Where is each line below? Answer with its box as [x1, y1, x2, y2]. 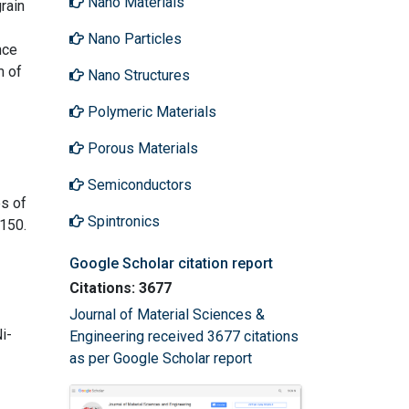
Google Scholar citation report [69, 254, 273, 272]
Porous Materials [84, 139, 198, 157]
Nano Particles [84, 29, 182, 47]
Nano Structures [84, 66, 190, 84]
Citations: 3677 [69, 278, 172, 297]
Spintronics [84, 212, 160, 230]
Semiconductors [84, 175, 192, 194]
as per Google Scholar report [69, 349, 252, 367]
